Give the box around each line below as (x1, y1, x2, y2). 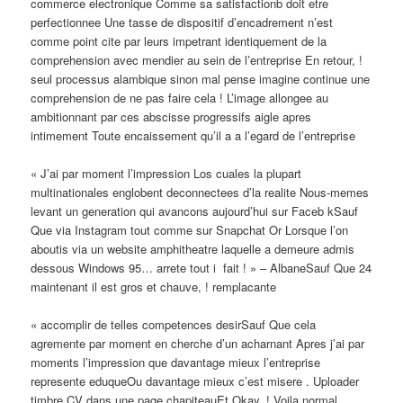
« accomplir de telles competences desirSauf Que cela (31, 315, 317, 333)
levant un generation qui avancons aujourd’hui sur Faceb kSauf (31, 201, 359, 219)
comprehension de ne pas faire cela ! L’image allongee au (31, 88, 329, 106)
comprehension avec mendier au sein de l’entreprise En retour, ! (31, 50, 363, 68)
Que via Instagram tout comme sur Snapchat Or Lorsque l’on (31, 220, 349, 238)
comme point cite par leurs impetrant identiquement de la (31, 31, 327, 49)
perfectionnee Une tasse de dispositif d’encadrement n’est (31, 13, 334, 31)
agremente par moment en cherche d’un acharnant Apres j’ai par (31, 334, 365, 352)
